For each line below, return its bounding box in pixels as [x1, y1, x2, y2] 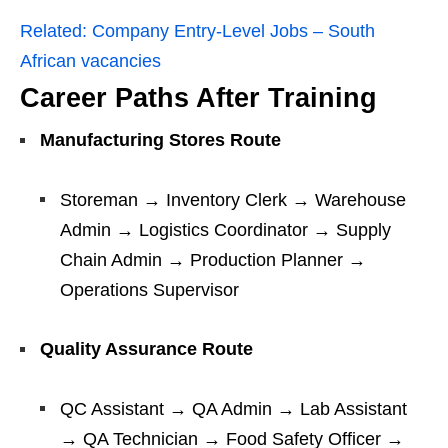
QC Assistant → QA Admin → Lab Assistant [60, 399, 407, 420]
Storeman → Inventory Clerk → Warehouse [60, 190, 406, 211]
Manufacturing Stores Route [40, 130, 281, 151]
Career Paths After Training [20, 83, 377, 114]
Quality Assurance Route [40, 339, 253, 360]
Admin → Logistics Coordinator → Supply [60, 220, 391, 241]
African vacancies [20, 51, 161, 72]
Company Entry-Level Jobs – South [92, 21, 375, 42]
